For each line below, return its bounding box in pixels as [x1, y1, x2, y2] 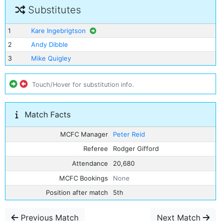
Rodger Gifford [112, 145, 159, 153]
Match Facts [22, 110, 71, 119]
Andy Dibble [31, 40, 68, 48]
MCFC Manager [60, 130, 109, 138]
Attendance [72, 159, 109, 167]
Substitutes [25, 4, 81, 16]
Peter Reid [112, 130, 145, 138]
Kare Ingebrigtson [31, 27, 86, 35]
